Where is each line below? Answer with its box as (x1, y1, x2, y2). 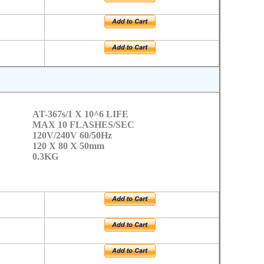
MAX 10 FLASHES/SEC (32, 120, 134, 130)
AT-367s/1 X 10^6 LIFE (32, 109, 128, 119)
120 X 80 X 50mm (32, 141, 104, 151)
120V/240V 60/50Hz (32, 130, 112, 140)
